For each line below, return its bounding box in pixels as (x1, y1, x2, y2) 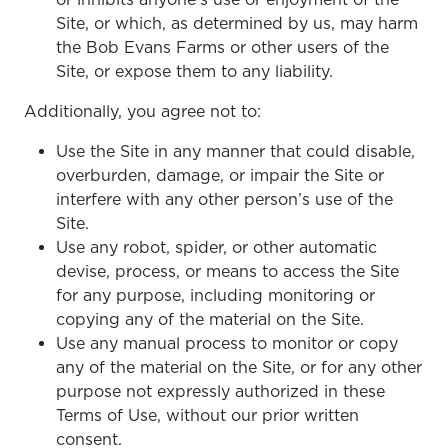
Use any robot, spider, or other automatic (56, 237, 377, 257)
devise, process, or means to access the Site (56, 261, 399, 281)
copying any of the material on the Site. (56, 309, 364, 329)
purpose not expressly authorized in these (56, 381, 385, 401)
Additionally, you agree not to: (24, 101, 261, 121)
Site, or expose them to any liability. (56, 61, 333, 81)
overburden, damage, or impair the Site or (56, 165, 384, 185)
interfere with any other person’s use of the (56, 189, 393, 209)
